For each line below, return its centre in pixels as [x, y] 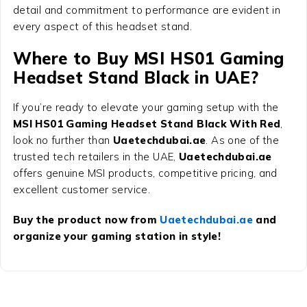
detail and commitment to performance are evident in [147, 10]
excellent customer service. [82, 189]
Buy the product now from [86, 219]
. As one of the [243, 140]
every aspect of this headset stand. [102, 26]
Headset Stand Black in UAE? [136, 77]
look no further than [63, 140]
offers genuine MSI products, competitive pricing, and [145, 173]
